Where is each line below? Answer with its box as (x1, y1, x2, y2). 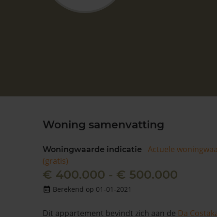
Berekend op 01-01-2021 (53, 185, 132, 194)
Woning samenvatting (43, 118, 164, 131)
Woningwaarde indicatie (43, 145, 142, 154)
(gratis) (43, 155, 68, 166)
